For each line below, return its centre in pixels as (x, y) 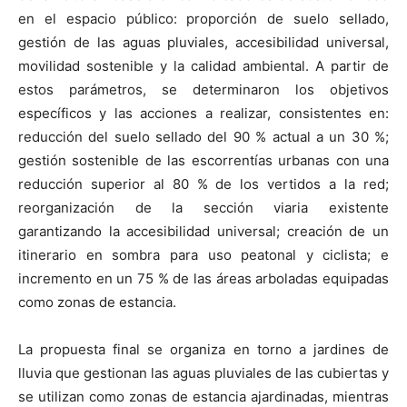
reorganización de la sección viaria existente (203, 208)
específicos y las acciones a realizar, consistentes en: (203, 114)
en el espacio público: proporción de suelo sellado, (203, 19)
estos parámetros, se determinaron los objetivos (203, 90)
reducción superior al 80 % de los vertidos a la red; (203, 184)
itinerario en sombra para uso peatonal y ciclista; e (203, 255)
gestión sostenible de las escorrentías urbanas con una (203, 161)
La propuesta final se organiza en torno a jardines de (203, 350)
